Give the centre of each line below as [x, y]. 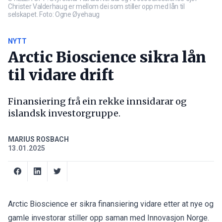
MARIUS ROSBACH [38, 139]
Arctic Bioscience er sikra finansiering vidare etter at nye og [111, 204]
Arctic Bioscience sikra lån [107, 57]
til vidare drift [61, 75]
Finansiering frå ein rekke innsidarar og [97, 101]
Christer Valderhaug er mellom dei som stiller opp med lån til [96, 6]
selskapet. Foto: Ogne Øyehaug [54, 14]
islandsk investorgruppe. [64, 113]
